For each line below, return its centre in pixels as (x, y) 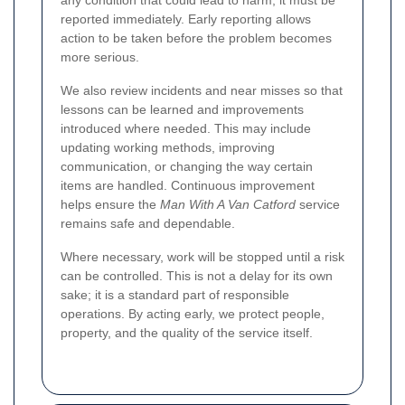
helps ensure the (110, 205)
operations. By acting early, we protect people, (193, 314)
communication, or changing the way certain (187, 167)
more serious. (100, 57)
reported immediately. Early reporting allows (186, 19)
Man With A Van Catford (228, 205)
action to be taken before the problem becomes (196, 38)
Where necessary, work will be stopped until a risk (202, 257)
